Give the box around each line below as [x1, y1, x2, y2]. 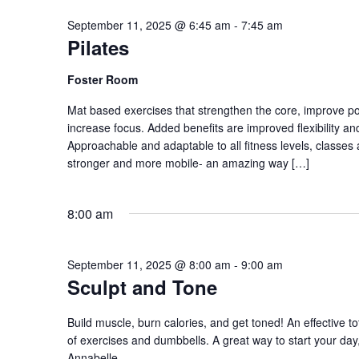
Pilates [67, 34, 129, 61]
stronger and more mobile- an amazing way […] [67, 155, 309, 171]
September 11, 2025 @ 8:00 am [67, 256, 231, 272]
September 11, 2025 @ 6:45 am [67, 17, 231, 33]
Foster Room [67, 71, 138, 87]
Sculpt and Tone [67, 273, 217, 301]
